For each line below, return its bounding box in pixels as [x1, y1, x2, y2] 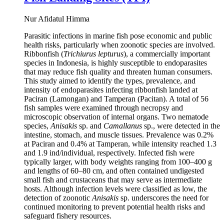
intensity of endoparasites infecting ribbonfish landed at [24, 85, 197, 94]
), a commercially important [123, 49, 210, 58]
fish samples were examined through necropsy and [24, 103, 183, 112]
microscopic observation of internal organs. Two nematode [24, 112, 208, 121]
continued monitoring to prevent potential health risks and [24, 202, 205, 211]
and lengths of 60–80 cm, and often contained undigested [24, 166, 204, 175]
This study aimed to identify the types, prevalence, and [24, 76, 195, 85]
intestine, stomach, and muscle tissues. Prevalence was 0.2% [24, 130, 213, 139]
